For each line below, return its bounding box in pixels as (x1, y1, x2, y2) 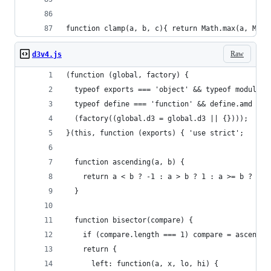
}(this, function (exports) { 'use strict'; (66, 129, 244, 137)
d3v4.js (32, 50, 62, 59)
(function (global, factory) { (66, 71, 189, 79)
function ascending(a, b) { (66, 158, 184, 166)
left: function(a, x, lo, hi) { (66, 260, 218, 268)
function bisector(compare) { (66, 216, 193, 224)
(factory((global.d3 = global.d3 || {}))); (66, 114, 248, 123)
